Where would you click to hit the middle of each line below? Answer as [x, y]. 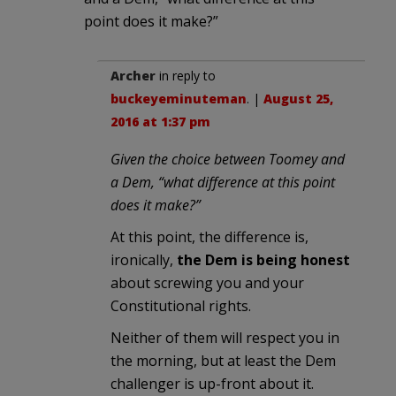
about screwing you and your [207, 282]
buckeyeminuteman [179, 98]
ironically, [144, 259]
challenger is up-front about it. [212, 383]
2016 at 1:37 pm [160, 121]
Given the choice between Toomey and [228, 159]
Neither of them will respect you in [225, 337]
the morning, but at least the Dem [223, 360]
